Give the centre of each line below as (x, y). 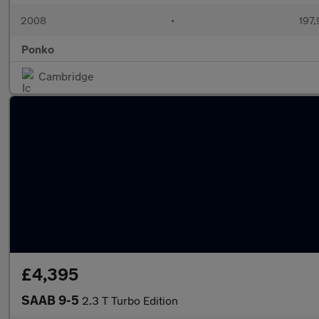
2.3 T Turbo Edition (130, 300)
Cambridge (66, 76)
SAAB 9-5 (52, 300)
